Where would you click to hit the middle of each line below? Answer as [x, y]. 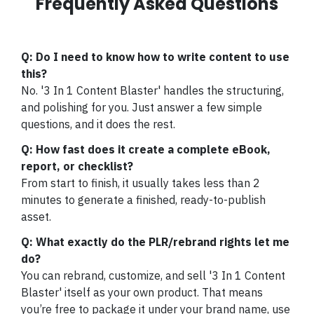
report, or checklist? [77, 166]
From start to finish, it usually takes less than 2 [141, 183]
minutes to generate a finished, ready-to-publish [143, 200]
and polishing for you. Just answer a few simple [142, 107]
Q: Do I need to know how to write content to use [155, 57]
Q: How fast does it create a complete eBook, [146, 149]
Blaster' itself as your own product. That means [142, 292]
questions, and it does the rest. [98, 124]
